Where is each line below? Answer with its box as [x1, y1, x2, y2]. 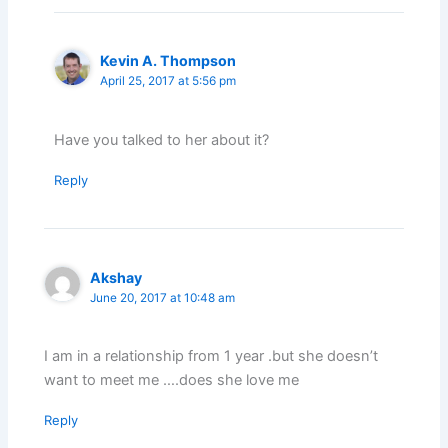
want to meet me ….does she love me [44, 370, 300, 389]
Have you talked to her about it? [54, 130, 270, 149]
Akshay [90, 268, 143, 286]
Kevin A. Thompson [100, 52, 237, 70]
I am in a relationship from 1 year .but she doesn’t [44, 346, 379, 365]
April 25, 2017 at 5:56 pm [100, 74, 237, 89]
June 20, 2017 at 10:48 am [90, 290, 236, 305]
